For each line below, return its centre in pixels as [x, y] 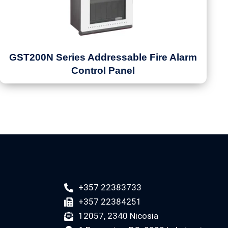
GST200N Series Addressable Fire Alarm [103, 57]
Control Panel [103, 70]
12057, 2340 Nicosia [118, 216]
